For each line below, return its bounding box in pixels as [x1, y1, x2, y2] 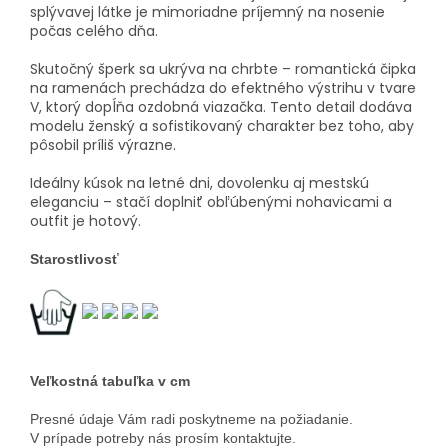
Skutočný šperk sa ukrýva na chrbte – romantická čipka [30, 59, 416, 80]
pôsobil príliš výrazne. [30, 135, 176, 156]
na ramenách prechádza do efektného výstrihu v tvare [30, 78, 416, 99]
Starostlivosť [30, 251, 119, 268]
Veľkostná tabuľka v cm [30, 373, 190, 390]
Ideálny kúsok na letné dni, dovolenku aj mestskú [30, 173, 369, 194]
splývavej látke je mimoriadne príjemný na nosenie [30, 2, 385, 23]
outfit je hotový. [30, 211, 145, 232]
